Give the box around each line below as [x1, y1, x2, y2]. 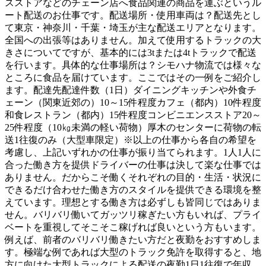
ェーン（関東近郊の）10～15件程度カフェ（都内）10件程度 [5, 97, 261, 108]
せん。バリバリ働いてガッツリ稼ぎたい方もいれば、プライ [5, 210, 261, 220]
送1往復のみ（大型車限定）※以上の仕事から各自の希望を [5, 135, 256, 145]
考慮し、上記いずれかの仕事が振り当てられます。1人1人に [5, 147, 261, 158]
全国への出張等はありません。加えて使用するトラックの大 [5, 35, 261, 46]
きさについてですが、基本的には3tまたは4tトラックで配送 [5, 47, 256, 58]
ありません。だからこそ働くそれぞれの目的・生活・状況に [5, 172, 261, 183]
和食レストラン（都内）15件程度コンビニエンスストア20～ [5, 110, 261, 121]
